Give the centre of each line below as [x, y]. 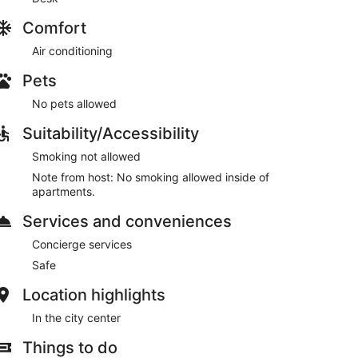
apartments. [64, 191]
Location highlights [94, 295]
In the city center [76, 318]
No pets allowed [74, 103]
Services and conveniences [127, 221]
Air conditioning [72, 51]
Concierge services [82, 244]
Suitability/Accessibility [111, 133]
